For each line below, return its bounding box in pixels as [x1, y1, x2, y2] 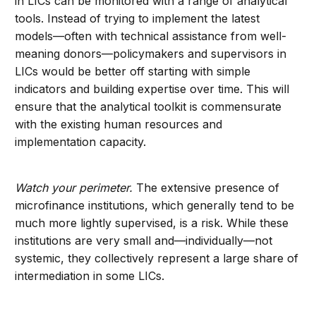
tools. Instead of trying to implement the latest [15, 11, 260, 26]
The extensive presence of [133, 181, 280, 195]
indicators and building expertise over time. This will [15, 82, 290, 97]
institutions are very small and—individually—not [15, 233, 273, 248]
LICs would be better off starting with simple [15, 64, 251, 79]
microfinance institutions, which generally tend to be [15, 198, 295, 213]
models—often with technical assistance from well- [15, 29, 287, 44]
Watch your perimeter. [15, 181, 133, 195]
